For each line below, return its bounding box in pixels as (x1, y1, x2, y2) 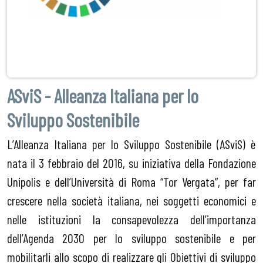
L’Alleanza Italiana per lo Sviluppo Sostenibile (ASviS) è (7, 136, 256, 152)
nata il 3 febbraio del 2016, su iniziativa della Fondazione (7, 155, 256, 171)
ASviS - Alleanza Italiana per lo (7, 85, 198, 107)
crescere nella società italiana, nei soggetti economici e (7, 193, 256, 208)
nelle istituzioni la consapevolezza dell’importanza (7, 211, 256, 227)
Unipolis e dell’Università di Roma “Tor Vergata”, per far (7, 174, 256, 190)
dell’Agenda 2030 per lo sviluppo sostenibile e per (7, 230, 256, 246)
